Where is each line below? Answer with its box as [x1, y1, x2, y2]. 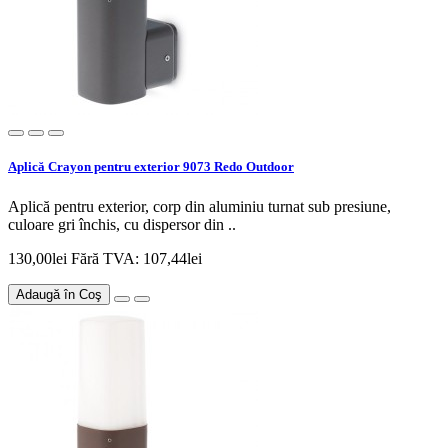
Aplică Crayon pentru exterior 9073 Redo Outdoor [8, 159, 294, 175]
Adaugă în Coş [16, 286, 102, 302]
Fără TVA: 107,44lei [71, 249, 202, 267]
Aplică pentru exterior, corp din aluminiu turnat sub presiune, [8, 197, 391, 215]
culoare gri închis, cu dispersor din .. [8, 215, 236, 233]
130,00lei [8, 249, 71, 267]
